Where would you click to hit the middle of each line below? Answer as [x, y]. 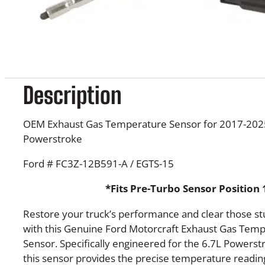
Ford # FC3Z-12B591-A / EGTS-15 [98, 164]
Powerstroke [52, 139]
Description [72, 95]
